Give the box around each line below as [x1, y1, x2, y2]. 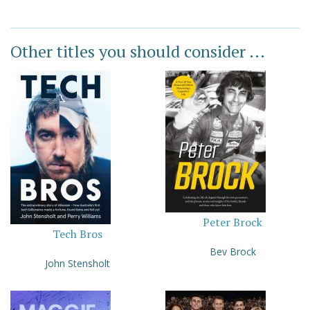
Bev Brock [209, 245, 256, 259]
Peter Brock [203, 214, 262, 230]
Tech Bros [53, 226, 102, 241]
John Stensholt [45, 257, 110, 271]
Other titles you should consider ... [10, 39, 265, 62]
